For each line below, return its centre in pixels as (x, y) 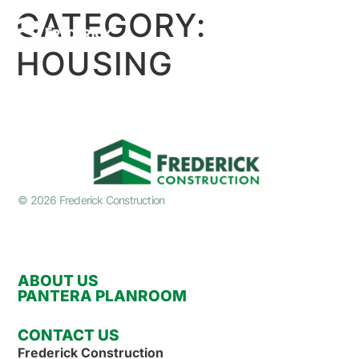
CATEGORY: (111, 25)
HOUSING (95, 64)
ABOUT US (58, 280)
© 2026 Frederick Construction (91, 200)
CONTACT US (69, 335)
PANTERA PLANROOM (103, 296)
